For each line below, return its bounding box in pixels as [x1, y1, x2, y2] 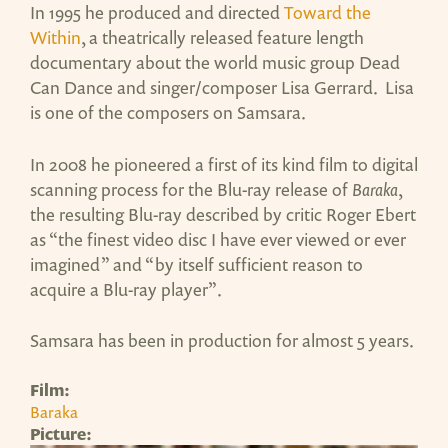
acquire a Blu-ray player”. [30, 276, 222, 301]
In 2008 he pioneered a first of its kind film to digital [30, 151, 418, 176]
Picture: [30, 423, 95, 446]
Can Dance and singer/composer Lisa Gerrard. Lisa [30, 75, 414, 100]
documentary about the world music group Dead [30, 50, 400, 75]
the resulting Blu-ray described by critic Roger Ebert [30, 201, 416, 226]
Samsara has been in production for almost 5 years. [30, 327, 414, 352]
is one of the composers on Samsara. [30, 100, 306, 125]
